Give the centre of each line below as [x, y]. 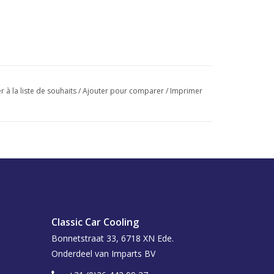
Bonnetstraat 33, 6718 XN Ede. [112, 238]
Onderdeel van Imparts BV [103, 253]
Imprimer [186, 91]
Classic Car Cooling [95, 222]
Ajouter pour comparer [124, 91]
